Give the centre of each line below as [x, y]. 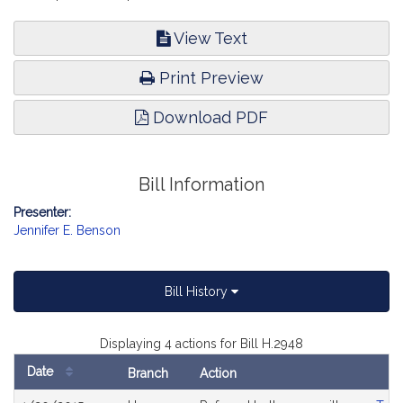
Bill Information [201, 185]
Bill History [198, 291]
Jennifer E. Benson [67, 230]
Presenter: [42, 212]
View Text [208, 38]
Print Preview [209, 78]
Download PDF [208, 117]
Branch [148, 373]
